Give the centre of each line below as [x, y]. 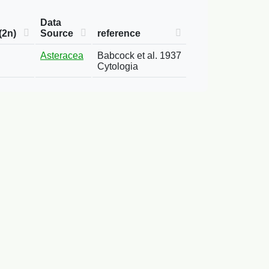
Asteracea [62, 56]
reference [119, 33]
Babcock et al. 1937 [139, 56]
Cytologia [118, 66]
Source [57, 33]
